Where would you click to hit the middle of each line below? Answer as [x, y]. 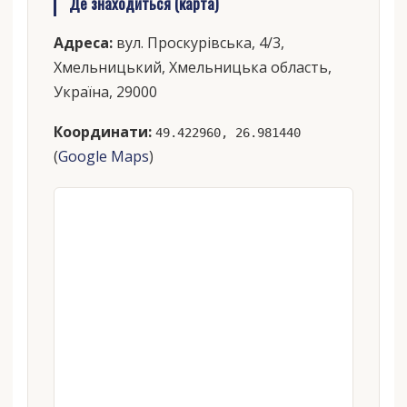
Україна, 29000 [105, 91]
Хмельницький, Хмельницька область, [192, 67]
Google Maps [103, 157]
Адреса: [83, 42]
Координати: [102, 132]
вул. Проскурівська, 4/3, [198, 42]
